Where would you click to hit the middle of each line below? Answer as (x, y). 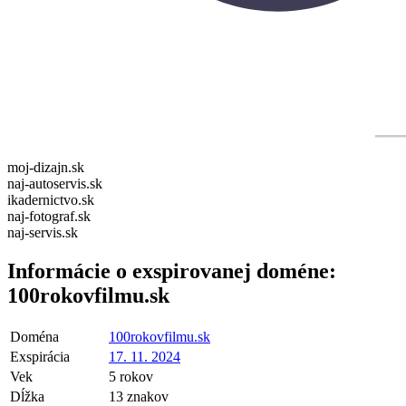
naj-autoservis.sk (55, 183)
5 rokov (131, 376)
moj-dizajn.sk (46, 167)
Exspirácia (40, 356)
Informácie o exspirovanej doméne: (172, 271)
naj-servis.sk (43, 232)
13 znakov (139, 396)
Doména (34, 336)
